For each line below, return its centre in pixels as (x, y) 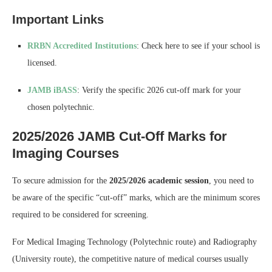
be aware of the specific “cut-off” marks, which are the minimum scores (136, 197)
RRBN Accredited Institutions (82, 46)
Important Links (58, 19)
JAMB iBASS (52, 90)
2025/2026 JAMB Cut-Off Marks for (120, 136)
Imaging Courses (66, 153)
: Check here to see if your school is (198, 46)
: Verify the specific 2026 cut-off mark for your (159, 90)
